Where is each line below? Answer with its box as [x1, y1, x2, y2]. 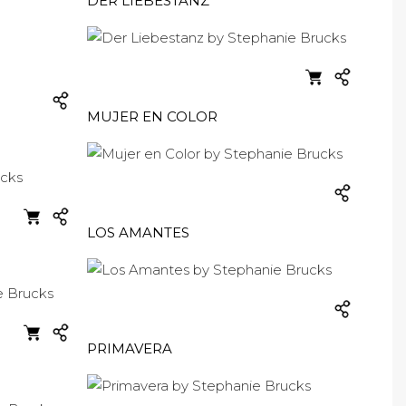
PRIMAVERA [87, 340, 172, 357]
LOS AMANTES [87, 224, 189, 241]
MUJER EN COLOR [87, 108, 217, 125]
